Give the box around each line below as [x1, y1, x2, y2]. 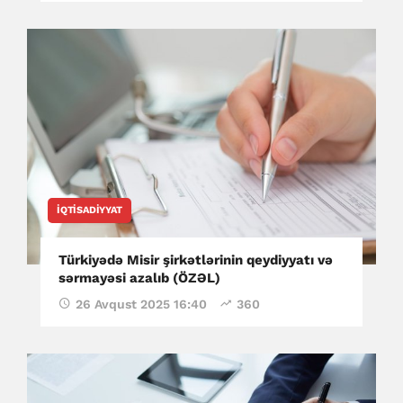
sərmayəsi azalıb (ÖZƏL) [58, 269, 220, 286]
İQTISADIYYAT [57, 203, 122, 216]
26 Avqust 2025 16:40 [76, 296, 207, 311]
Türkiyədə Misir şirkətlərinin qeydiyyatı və [58, 251, 333, 268]
